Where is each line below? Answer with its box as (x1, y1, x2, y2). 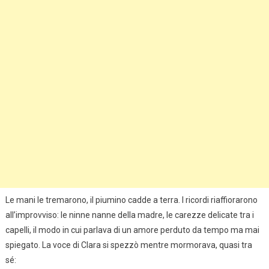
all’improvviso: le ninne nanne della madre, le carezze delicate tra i (5, 210, 254, 220)
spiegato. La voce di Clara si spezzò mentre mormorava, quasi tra (5, 240, 252, 250)
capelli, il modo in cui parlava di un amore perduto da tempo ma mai (5, 225, 259, 235)
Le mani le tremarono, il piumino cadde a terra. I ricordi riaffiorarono (5, 195, 258, 205)
